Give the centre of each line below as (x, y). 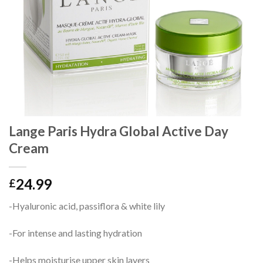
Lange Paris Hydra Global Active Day (119, 131)
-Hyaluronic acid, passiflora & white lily (87, 206)
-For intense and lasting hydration (75, 233)
